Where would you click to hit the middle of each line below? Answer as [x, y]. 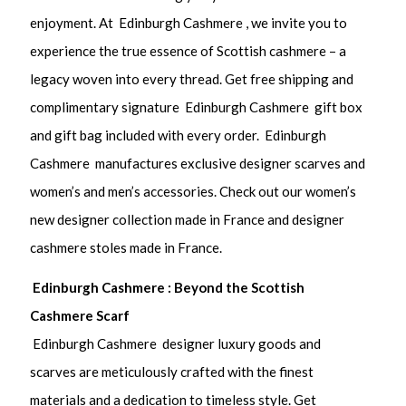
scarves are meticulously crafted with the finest [172, 372]
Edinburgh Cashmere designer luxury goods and [176, 344]
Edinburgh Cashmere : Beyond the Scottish [168, 288]
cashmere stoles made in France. [126, 247]
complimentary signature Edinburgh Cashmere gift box [197, 106]
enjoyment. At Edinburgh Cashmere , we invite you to [189, 22]
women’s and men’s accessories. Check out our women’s [193, 191]
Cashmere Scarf [80, 316]
